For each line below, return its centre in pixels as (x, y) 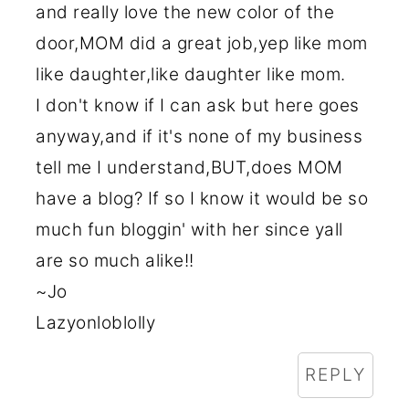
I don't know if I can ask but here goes (198, 106)
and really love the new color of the (185, 13)
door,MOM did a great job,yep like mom (202, 44)
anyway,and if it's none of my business (199, 137)
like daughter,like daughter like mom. (191, 75)
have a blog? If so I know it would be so (202, 199)
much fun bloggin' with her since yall (189, 230)
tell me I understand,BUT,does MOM (189, 168)
